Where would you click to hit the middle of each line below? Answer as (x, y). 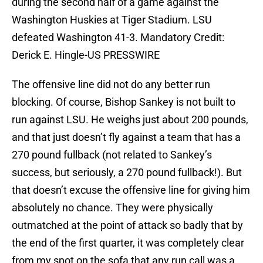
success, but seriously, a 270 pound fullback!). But (127, 173)
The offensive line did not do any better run (111, 85)
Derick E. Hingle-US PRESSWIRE (86, 55)
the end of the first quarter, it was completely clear (128, 243)
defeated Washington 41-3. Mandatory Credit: (118, 38)
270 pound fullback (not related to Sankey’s (112, 155)
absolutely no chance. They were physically (112, 208)
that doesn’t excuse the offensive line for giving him (131, 190)
